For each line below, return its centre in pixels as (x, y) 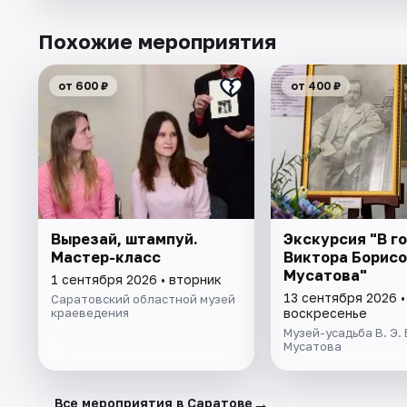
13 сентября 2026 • (344, 298)
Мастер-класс (106, 258)
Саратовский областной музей (143, 299)
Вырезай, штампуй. (124, 239)
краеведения (90, 313)
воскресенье (325, 313)
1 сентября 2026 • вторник (136, 280)
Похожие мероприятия (157, 42)
